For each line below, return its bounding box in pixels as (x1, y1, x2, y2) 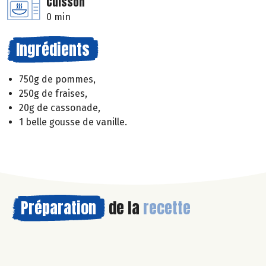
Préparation (21, 196, 96, 220)
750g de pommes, (19, 74, 96, 85)
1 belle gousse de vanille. (19, 116, 127, 128)
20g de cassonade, (19, 102, 100, 114)
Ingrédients (16, 37, 90, 62)
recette (143, 196, 191, 220)
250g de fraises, (19, 88, 87, 100)
